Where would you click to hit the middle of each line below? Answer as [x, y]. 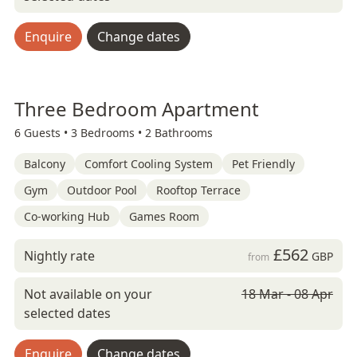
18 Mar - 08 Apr [287, 294]
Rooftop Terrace [198, 190]
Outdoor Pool [102, 190]
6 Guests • [43, 133]
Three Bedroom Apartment [137, 109]
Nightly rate [59, 256]
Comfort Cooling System [149, 164]
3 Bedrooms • [108, 133]
